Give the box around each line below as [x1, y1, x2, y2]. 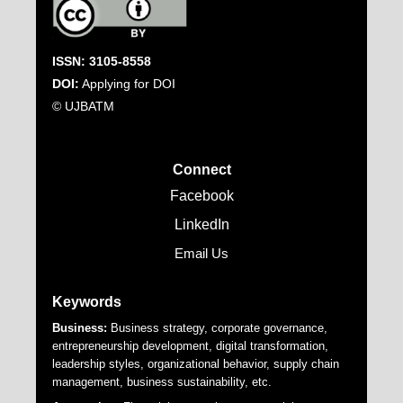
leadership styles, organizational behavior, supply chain [52, 356, 340, 371]
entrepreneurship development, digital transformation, [52, 338, 329, 353]
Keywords [52, 292, 122, 309]
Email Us [175, 246, 228, 262]
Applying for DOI [79, 76, 176, 92]
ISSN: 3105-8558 [52, 54, 152, 69]
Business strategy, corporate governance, [107, 320, 328, 335]
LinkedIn [174, 217, 229, 233]
